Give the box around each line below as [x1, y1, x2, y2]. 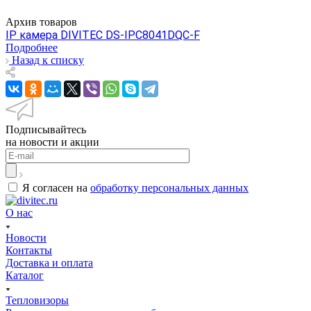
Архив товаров [6, 15, 77, 28]
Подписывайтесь [6, 123, 86, 135]
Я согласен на [22, 181, 90, 194]
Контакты [6, 244, 52, 256]
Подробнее [6, 41, 58, 53]
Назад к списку [12, 53, 84, 66]
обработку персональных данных [90, 181, 249, 194]
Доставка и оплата [6, 256, 93, 269]
